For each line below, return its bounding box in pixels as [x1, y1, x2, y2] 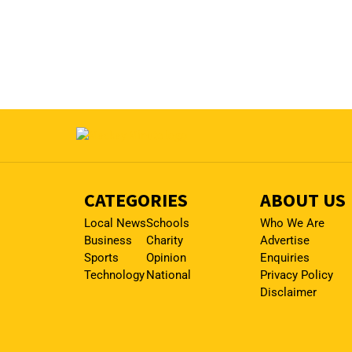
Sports [84, 250, 119, 265]
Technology [84, 267, 145, 282]
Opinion [146, 250, 186, 265]
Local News [84, 215, 146, 230]
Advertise [260, 233, 310, 247]
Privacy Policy [260, 267, 333, 282]
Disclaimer [260, 284, 317, 299]
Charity [146, 233, 183, 247]
